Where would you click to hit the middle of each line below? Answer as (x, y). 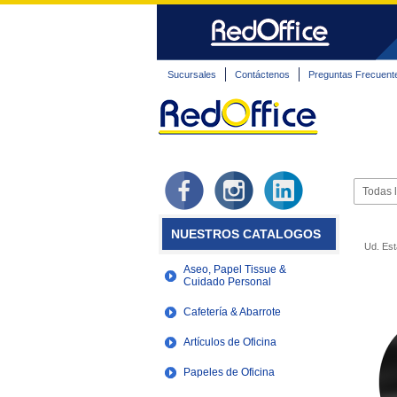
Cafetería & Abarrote (232, 312)
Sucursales (192, 74)
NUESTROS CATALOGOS (246, 234)
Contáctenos (262, 74)
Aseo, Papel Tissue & (235, 269)
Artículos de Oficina (230, 342)
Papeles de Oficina (229, 372)
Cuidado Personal (227, 282)
